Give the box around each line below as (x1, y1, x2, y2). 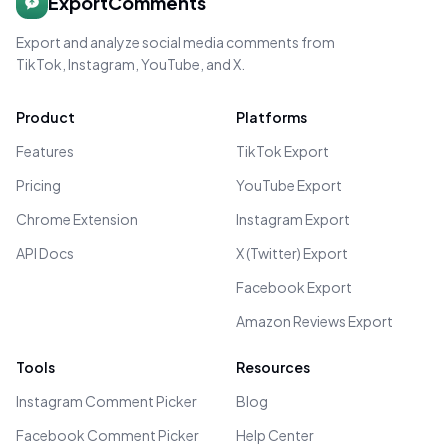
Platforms (236, 108, 307, 126)
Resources (236, 358, 310, 376)
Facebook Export (236, 278, 352, 296)
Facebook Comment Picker (16, 426, 199, 444)
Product (16, 108, 75, 126)
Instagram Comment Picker (16, 392, 197, 410)
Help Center (236, 426, 314, 444)
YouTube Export (236, 176, 342, 194)
